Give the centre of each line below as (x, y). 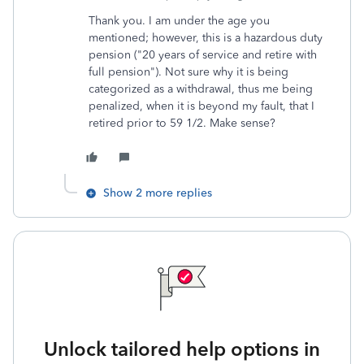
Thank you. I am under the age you (179, 21)
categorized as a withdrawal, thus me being (201, 89)
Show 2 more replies (158, 193)
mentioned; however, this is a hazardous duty (206, 38)
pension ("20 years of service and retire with (203, 55)
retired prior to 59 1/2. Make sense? (182, 123)
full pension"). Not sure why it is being (188, 72)
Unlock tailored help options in (182, 349)
